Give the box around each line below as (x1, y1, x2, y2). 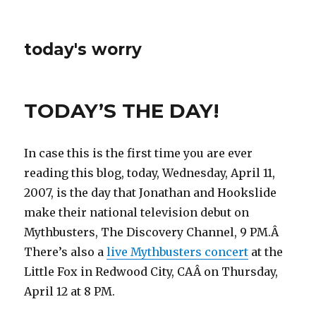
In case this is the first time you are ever (24, 146, 253, 160)
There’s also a (24, 245, 107, 259)
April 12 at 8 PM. (24, 284, 116, 298)
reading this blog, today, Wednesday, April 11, (24, 166, 276, 180)
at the (248, 245, 284, 259)
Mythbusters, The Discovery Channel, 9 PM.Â (24, 225, 282, 239)
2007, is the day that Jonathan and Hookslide (24, 186, 277, 200)
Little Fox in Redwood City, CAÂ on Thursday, (24, 265, 279, 279)
